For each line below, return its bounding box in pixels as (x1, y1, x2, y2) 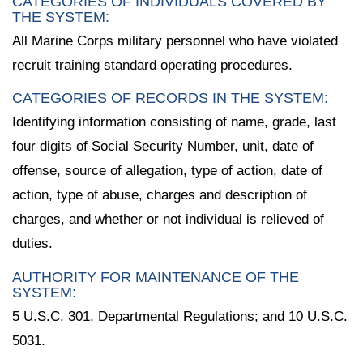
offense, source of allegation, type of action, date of (12, 163, 322, 179)
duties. (12, 236, 53, 252)
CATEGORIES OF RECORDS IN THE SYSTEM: (12, 90, 328, 107)
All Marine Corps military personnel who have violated (12, 32, 338, 49)
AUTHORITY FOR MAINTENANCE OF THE (12, 269, 299, 286)
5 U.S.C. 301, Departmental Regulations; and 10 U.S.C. (12, 309, 348, 325)
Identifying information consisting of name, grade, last (12, 114, 336, 130)
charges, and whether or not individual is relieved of (12, 211, 324, 228)
